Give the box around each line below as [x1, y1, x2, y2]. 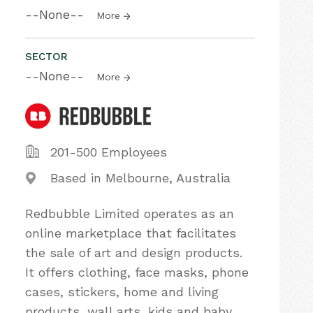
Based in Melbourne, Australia [50, 170, 231, 185]
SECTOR [25, 50, 68, 63]
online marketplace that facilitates [25, 226, 236, 240]
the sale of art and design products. [25, 245, 242, 260]
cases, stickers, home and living [25, 284, 219, 299]
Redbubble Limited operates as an [25, 206, 234, 221]
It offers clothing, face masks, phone [25, 265, 249, 279]
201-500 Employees [50, 145, 167, 159]
